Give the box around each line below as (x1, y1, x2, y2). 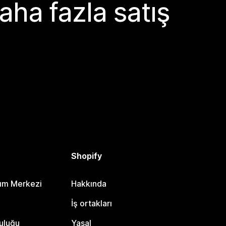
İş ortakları (71, 198, 112, 208)
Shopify (71, 151, 102, 161)
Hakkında (71, 179, 106, 189)
